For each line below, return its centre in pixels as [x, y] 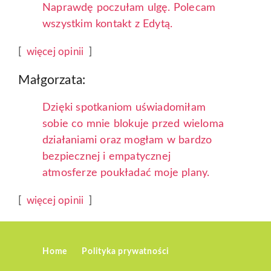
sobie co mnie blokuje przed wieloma [133, 124]
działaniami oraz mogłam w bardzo [127, 141]
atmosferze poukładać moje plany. [126, 173]
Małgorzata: [52, 80]
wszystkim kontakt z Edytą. [108, 24]
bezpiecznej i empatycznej [106, 157]
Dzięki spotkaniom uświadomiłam [124, 108]
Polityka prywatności [126, 252]
